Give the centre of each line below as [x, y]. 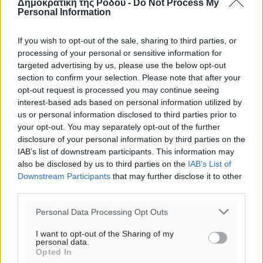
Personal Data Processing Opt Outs [102, 212]
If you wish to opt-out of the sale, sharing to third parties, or [127, 41]
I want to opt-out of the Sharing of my [105, 234]
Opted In [54, 252]
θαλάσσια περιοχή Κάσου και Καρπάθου [105, 197]
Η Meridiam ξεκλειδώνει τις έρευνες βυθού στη [119, 183]
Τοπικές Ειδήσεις [50, 212]
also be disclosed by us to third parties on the [103, 164]
